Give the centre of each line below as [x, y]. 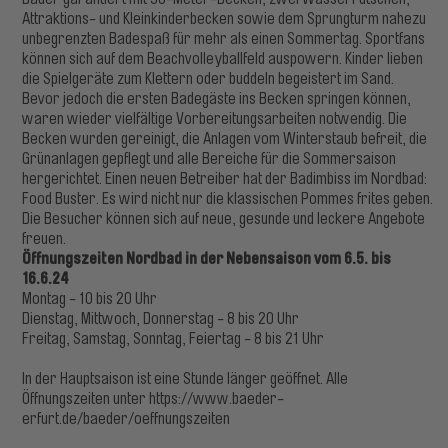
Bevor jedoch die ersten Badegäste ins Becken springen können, [217, 99]
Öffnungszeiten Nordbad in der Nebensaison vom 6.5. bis [207, 258]
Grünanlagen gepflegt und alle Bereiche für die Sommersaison [209, 159]
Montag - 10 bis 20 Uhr [90, 299]
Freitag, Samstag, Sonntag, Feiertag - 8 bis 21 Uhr [173, 339]
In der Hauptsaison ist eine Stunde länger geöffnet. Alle [185, 379]
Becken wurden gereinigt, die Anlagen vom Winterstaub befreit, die [225, 139]
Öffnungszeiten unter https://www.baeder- [153, 399]
